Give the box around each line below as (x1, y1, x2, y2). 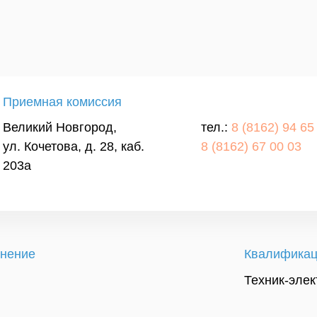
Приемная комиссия (3, 95, 122, 109)
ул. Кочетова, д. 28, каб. (3, 139, 144, 154)
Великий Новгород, (3, 120, 117, 134)
